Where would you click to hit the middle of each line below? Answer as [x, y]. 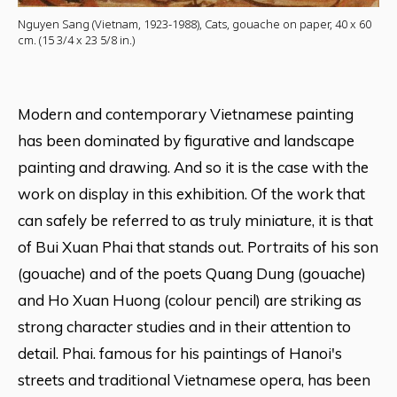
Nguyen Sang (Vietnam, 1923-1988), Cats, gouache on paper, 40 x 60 [195, 23]
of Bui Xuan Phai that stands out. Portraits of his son [198, 246]
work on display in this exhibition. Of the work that [191, 193]
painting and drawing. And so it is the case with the [193, 167]
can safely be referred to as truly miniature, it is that [195, 220]
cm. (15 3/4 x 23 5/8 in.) [76, 39]
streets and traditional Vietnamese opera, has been [194, 379]
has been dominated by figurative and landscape [186, 140]
